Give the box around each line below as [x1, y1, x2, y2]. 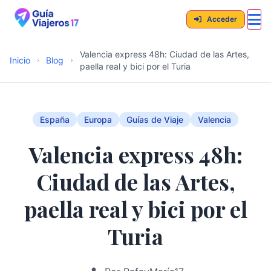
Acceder [205, 15, 237, 24]
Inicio [10, 55, 30, 65]
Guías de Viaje [126, 114, 183, 125]
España [40, 114, 70, 125]
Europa [84, 114, 112, 125]
